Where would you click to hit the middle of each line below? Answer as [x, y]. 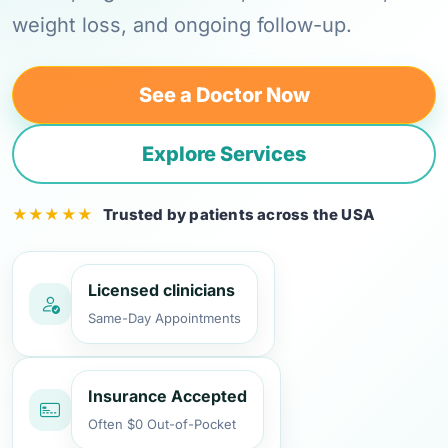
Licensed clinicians [161, 290]
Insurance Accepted [167, 396]
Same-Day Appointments [164, 318]
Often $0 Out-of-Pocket [162, 424]
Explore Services [224, 154]
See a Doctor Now [224, 95]
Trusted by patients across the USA [237, 214]
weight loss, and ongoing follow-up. [182, 25]
